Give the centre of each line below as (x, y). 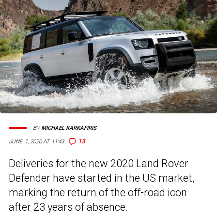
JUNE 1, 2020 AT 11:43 (37, 142)
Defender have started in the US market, (101, 178)
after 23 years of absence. (68, 207)
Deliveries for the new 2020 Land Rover (99, 164)
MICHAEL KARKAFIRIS (69, 128)
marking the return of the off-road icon (98, 193)
